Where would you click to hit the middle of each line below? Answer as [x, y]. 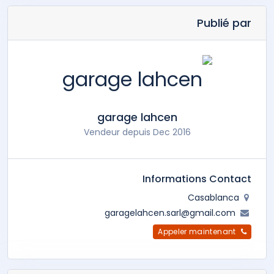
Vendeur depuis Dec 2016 [137, 132]
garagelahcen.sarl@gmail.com [170, 213]
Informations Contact [197, 179]
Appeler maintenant [197, 232]
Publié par [224, 23]
